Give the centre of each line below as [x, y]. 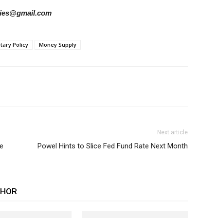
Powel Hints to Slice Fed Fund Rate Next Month [113, 146]
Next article [173, 132]
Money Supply [58, 45]
